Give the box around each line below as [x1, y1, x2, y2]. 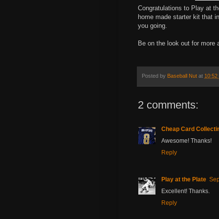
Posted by [142, 73, 167, 79]
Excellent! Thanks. [161, 188, 210, 195]
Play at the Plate [161, 176, 206, 183]
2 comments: [138, 99, 198, 111]
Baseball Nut [167, 73, 197, 79]
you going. [138, 22, 167, 30]
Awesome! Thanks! [161, 137, 212, 145]
